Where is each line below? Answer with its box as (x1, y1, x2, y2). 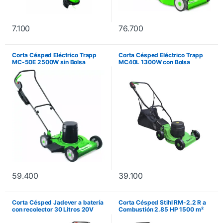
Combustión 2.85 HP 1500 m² (118, 206, 204, 214)
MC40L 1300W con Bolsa (118, 58, 191, 66)
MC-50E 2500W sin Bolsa (12, 58, 86, 66)
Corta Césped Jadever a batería (12, 199, 104, 207)
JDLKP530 (12, 213, 43, 221)
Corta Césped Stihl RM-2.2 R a (118, 199, 206, 207)
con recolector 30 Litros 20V (12, 206, 94, 214)
